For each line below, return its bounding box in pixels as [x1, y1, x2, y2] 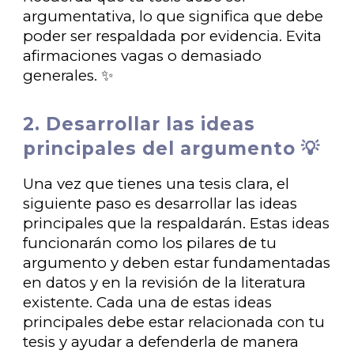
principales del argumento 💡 [23, 137, 321, 160]
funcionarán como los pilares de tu [23, 234, 277, 252]
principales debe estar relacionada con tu [23, 313, 326, 331]
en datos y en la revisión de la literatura [23, 273, 307, 292]
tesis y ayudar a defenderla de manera [23, 333, 299, 351]
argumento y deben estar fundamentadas [23, 254, 331, 272]
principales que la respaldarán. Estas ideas [23, 214, 330, 232]
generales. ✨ [23, 66, 115, 85]
